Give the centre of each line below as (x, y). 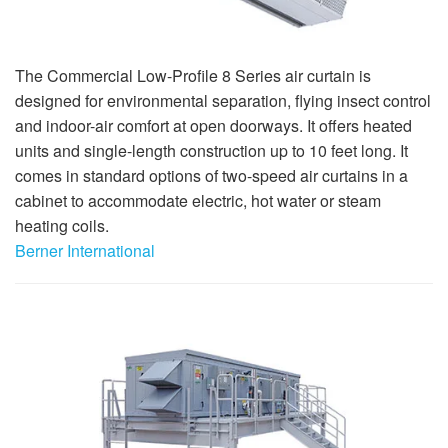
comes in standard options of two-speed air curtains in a (211, 175)
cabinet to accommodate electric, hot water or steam (198, 200)
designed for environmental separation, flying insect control (223, 100)
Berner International (85, 250)
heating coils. (62, 225)
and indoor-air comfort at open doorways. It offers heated (213, 125)
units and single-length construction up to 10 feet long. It (211, 150)
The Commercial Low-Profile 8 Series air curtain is (193, 75)
